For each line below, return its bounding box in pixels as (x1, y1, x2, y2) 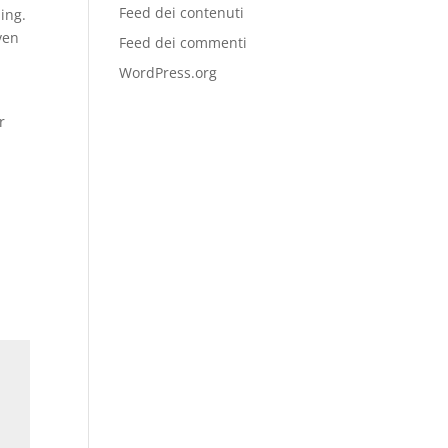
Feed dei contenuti (119, 3, 245, 22)
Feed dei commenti (119, 33, 248, 52)
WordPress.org (119, 63, 218, 82)
